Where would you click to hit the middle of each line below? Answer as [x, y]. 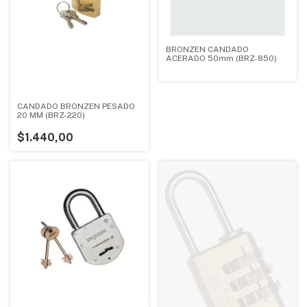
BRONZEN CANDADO [207, 49]
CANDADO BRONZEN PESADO [76, 107]
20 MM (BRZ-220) [51, 115]
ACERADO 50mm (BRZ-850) [221, 58]
